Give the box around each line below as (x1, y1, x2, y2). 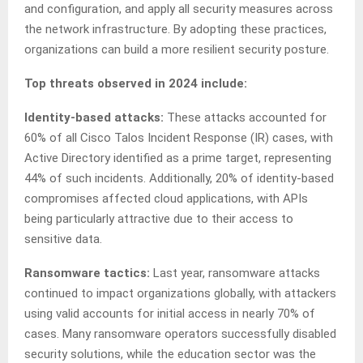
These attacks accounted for (164, 110, 327, 126)
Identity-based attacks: (24, 110, 164, 126)
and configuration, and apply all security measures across (24, 2, 333, 17)
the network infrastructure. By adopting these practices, (24, 22, 327, 37)
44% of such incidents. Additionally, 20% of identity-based (24, 171, 334, 186)
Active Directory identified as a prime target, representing (24, 151, 331, 166)
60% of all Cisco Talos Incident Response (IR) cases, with (24, 130, 333, 146)
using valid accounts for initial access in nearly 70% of (24, 306, 315, 322)
